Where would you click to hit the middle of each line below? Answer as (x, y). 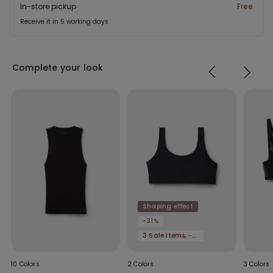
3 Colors (257, 264)
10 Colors (25, 264)
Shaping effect (168, 207)
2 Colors (141, 264)
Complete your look (58, 67)
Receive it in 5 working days (64, 21)
